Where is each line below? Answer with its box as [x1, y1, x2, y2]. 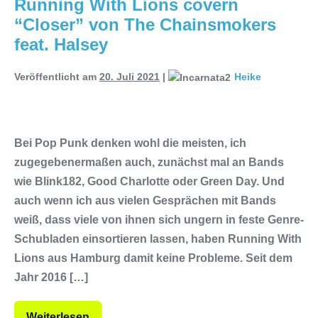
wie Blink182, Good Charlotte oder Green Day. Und [14, 175, 285, 187]
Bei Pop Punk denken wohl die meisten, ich [14, 136, 246, 149]
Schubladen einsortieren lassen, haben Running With [14, 232, 302, 245]
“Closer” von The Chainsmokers [14, 14, 276, 34]
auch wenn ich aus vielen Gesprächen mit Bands [14, 194, 276, 207]
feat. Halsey [14, 34, 108, 54]
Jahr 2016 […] [14, 270, 88, 283]
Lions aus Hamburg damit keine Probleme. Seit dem [14, 251, 292, 264]
